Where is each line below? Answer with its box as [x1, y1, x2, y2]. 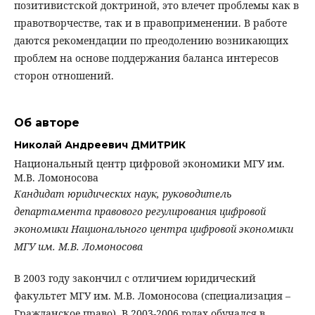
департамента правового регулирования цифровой [14, 204, 266, 218]
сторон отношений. [14, 68, 117, 82]
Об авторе [14, 115, 79, 129]
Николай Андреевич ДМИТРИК [14, 139, 186, 152]
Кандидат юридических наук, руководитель [14, 186, 231, 200]
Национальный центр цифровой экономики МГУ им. [14, 156, 285, 170]
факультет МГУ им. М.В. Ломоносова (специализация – [14, 288, 290, 302]
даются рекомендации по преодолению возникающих [14, 33, 288, 47]
